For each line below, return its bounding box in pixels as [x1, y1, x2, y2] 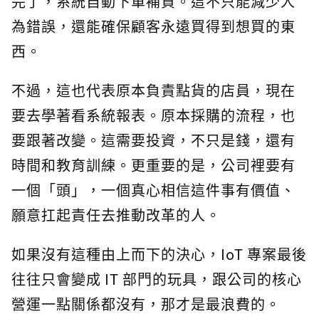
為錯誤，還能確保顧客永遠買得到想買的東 [11, 16, 296, 37]
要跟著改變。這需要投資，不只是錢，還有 [11, 130, 296, 151]
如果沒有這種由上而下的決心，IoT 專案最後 [11, 244, 307, 265]
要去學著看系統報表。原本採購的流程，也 [11, 105, 296, 126]
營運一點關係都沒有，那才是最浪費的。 [11, 293, 281, 315]
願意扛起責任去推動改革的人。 [11, 204, 221, 226]
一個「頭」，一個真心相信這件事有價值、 [11, 179, 296, 201]
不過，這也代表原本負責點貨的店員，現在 [11, 80, 296, 101]
